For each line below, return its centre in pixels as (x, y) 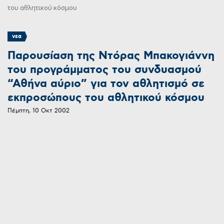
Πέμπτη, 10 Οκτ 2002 (38, 111)
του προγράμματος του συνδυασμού (104, 70)
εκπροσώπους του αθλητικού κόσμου (106, 98)
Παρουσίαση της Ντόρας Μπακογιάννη (111, 56)
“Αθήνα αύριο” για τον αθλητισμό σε (106, 84)
